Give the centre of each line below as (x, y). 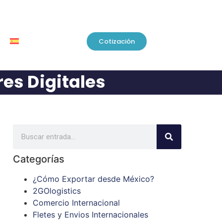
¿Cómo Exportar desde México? (93, 179)
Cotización (117, 41)
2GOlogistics (57, 191)
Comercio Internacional (76, 203)
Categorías (39, 159)
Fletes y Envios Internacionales (90, 215)
